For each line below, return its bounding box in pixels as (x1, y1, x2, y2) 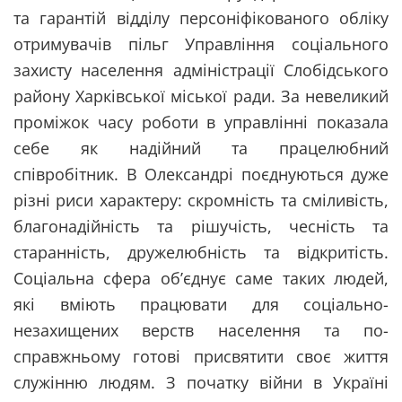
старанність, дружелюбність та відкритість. (13, 240, 389, 263)
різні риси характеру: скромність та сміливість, (13, 188, 389, 211)
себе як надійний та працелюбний (13, 136, 389, 159)
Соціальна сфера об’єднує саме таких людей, (13, 267, 389, 289)
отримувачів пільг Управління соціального (13, 32, 389, 55)
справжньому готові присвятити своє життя (13, 345, 389, 367)
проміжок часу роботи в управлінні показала (13, 110, 389, 133)
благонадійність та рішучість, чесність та (13, 214, 389, 237)
